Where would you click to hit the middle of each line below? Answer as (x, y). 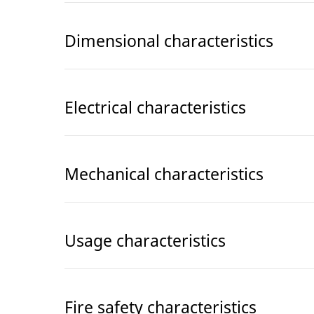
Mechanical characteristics (164, 174)
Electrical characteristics (155, 108)
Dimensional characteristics (169, 41)
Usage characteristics (145, 241)
